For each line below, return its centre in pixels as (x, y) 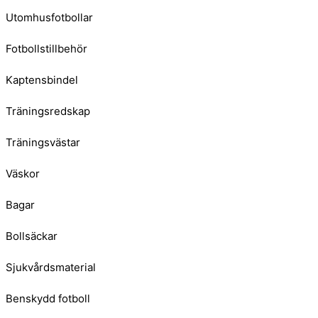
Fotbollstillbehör (46, 49)
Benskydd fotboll (48, 299)
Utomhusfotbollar (49, 18)
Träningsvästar (43, 143)
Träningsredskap (48, 111)
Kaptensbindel (42, 80)
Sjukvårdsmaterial (51, 268)
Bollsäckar (32, 236)
